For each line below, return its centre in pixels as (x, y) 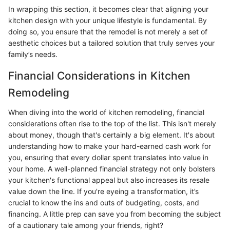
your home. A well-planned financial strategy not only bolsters (112, 168)
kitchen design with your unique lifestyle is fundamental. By (108, 21)
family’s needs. (33, 54)
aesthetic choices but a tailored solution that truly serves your (111, 43)
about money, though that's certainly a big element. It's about (111, 135)
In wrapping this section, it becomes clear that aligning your (108, 9)
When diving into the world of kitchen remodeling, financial (106, 112)
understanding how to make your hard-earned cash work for (110, 146)
